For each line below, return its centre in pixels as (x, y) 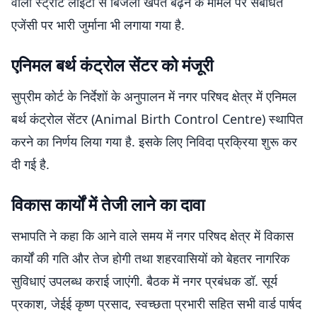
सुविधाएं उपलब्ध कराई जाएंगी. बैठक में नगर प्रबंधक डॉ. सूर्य (144, 281)
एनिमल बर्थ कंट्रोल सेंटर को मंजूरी (112, 65)
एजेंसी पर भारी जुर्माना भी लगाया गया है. (98, 25)
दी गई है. (30, 164)
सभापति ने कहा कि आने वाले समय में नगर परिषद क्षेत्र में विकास (152, 236)
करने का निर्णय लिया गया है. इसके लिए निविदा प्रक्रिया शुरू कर (154, 142)
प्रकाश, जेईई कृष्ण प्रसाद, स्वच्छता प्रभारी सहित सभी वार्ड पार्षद (156, 304)
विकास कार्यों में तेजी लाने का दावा (108, 204)
